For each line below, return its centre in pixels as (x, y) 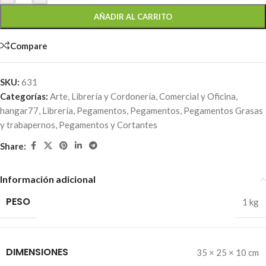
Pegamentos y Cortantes (108, 125)
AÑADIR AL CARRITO (133, 17)
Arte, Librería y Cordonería (103, 96)
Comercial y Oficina (197, 96)
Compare (29, 45)
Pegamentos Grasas (223, 111)
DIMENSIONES (37, 252)
